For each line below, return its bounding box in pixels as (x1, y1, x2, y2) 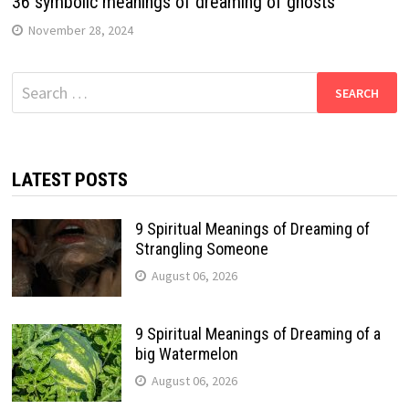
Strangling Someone (134, 239, 268, 259)
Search (10, 73, 57, 95)
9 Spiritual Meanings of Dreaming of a (134, 324, 381, 344)
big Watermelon (134, 344, 238, 364)
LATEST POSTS (11, 169, 128, 192)
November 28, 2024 (27, 22, 133, 39)
